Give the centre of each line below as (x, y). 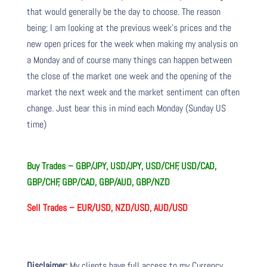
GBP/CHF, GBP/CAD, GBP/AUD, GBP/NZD (100, 182)
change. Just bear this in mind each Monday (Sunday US (126, 108)
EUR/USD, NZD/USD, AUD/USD (133, 207)
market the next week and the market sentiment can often (133, 92)
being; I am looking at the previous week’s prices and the (129, 27)
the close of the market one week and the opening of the (129, 76)
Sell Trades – (52, 207)
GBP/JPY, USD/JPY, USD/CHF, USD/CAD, (146, 166)
